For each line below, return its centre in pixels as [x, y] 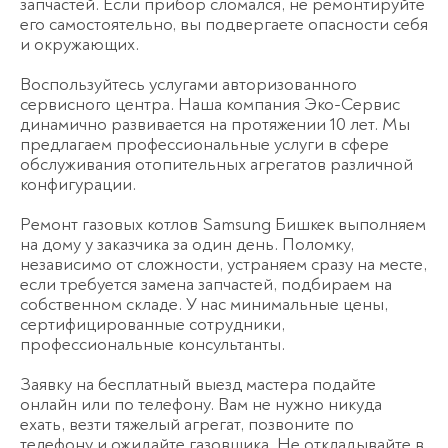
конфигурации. [78, 185]
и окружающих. [79, 45]
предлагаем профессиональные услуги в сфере [204, 145]
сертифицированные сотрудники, [152, 325]
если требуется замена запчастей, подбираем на [206, 285]
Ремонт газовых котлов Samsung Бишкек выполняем [223, 225]
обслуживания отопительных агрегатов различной [216, 165]
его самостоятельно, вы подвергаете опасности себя [224, 25]
